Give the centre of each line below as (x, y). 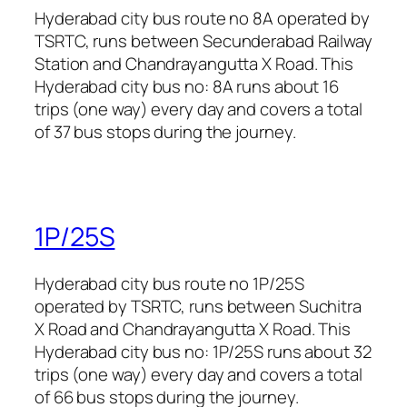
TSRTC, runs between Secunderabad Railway (203, 41)
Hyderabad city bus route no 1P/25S (169, 284)
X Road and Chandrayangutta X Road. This (193, 329)
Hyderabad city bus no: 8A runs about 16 (187, 87)
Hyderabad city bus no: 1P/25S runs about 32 (203, 352)
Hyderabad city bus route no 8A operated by (202, 19)
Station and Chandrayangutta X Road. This (194, 64)
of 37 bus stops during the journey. (165, 132)
